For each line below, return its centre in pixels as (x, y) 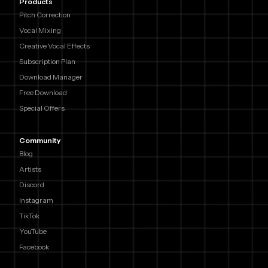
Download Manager (51, 77)
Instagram (36, 200)
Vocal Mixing (40, 31)
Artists (30, 169)
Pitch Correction (45, 15)
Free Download (43, 93)
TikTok (30, 216)
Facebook (34, 247)
